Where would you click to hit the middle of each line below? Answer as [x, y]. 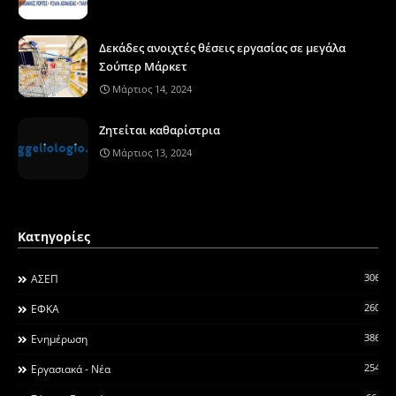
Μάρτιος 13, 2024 [152, 152]
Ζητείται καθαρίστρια [160, 129]
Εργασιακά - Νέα [71, 369]
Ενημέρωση [59, 339]
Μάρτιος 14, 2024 [152, 88]
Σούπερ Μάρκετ [143, 66]
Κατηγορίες [54, 236]
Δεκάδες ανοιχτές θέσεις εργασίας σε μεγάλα [222, 47]
